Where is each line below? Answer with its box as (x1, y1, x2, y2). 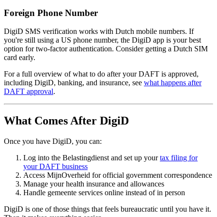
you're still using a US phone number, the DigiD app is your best (4, 36, 201, 45)
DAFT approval (4, 87, 53, 96)
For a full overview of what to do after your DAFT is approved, (4, 70, 199, 78)
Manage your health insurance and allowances (23, 180, 164, 188)
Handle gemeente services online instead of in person (23, 188, 185, 197)
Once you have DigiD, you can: (4, 137, 102, 146)
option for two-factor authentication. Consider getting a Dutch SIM (4, 45, 208, 53)
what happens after (144, 78, 201, 87)
